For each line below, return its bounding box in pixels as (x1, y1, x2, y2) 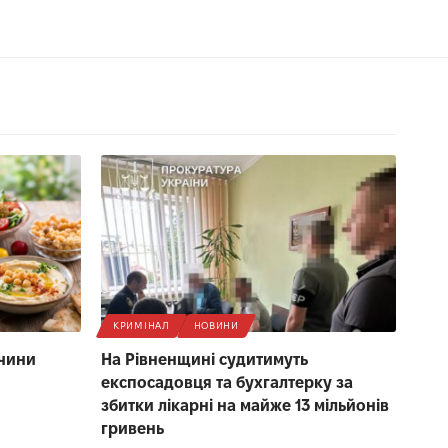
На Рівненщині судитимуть (101, 350, 308, 368)
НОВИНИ (193, 319, 239, 331)
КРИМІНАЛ (113, 319, 170, 331)
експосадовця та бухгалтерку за (101, 373, 353, 391)
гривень (101, 419, 164, 437)
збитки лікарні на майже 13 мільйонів (101, 396, 389, 414)
